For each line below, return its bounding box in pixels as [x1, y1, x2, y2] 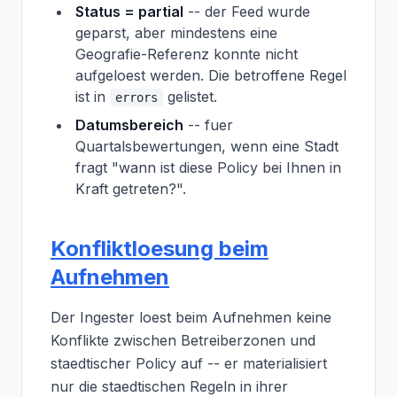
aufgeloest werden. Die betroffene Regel [75, 66, 346, 84]
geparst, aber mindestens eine [75, 24, 277, 42]
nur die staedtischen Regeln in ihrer [51, 378, 288, 395]
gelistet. [163, 88, 217, 105]
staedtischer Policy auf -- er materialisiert [51, 354, 327, 372]
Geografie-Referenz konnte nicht [75, 45, 298, 63]
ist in [75, 88, 110, 105]
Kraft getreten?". [75, 180, 186, 198]
